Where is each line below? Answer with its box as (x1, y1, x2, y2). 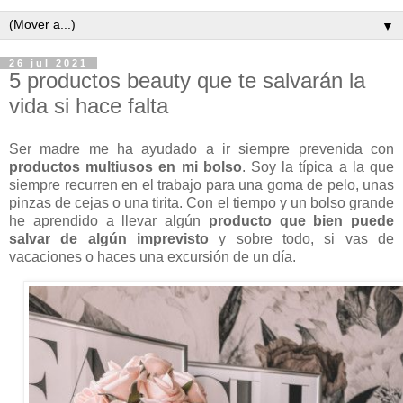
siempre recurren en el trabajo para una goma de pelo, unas (9, 176, 394, 193)
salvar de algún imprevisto (9, 230, 209, 246)
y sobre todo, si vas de (209, 230, 394, 246)
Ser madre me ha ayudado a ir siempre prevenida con (9, 140, 394, 157)
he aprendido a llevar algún (9, 212, 201, 228)
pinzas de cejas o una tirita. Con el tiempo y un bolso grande (9, 194, 394, 210)
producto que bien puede (201, 212, 394, 228)
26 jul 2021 (9, 58, 88, 68)
